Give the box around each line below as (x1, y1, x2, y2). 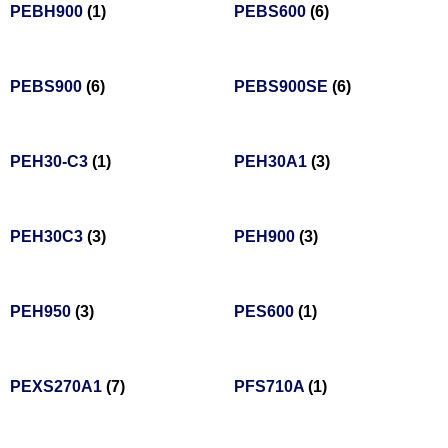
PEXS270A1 (10, 378, 106, 396)
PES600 (234, 303, 298, 321)
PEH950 (10, 303, 75, 321)
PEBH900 (10, 3, 87, 21)
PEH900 (234, 228, 299, 246)
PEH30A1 (234, 153, 311, 171)
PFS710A (234, 378, 308, 396)
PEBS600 (234, 3, 310, 21)
